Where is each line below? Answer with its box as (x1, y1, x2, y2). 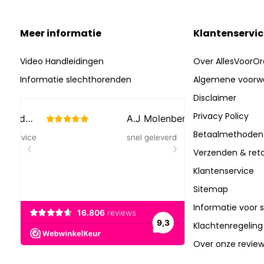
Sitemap (193, 183, 228, 195)
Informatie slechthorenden (19, 74, 131, 85)
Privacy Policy (193, 110, 249, 122)
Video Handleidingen (19, 55, 104, 67)
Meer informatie (19, 27, 101, 40)
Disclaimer (193, 92, 236, 104)
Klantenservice (193, 165, 254, 177)
